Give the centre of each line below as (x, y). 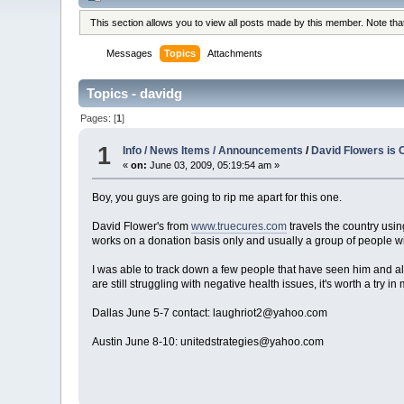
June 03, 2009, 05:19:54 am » (214, 165)
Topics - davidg (135, 94)
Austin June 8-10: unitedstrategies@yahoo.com (208, 342)
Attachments (235, 54)
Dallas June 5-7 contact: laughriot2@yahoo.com (210, 313)
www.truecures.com (239, 227)
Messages (130, 54)
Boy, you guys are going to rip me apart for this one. (217, 198)
